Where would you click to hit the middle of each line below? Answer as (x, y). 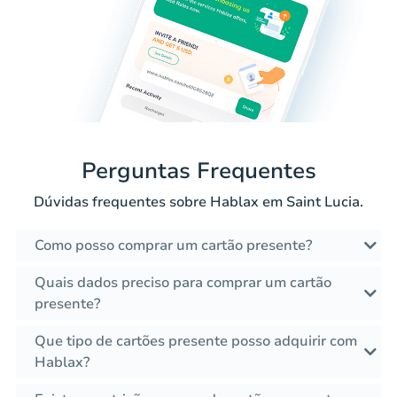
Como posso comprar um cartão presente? (173, 246)
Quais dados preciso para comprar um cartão (183, 283)
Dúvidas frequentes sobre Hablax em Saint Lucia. (198, 202)
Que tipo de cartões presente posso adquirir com (196, 342)
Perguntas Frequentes (198, 171)
